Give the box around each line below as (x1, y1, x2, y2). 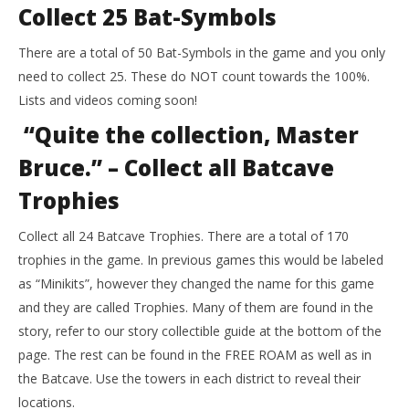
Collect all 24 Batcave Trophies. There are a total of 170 (18, 227, 349, 246)
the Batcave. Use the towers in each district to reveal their (18, 370, 361, 388)
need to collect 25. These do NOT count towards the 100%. (18, 68, 370, 86)
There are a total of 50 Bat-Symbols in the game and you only (18, 44, 385, 62)
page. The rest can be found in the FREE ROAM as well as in (18, 346, 372, 364)
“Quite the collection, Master (18, 120, 359, 151)
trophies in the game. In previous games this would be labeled (18, 251, 383, 269)
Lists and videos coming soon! (18, 91, 197, 110)
